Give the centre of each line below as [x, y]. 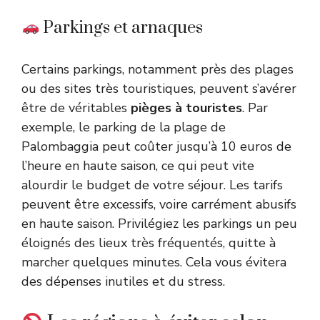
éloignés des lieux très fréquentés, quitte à [149, 243]
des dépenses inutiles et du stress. [123, 281]
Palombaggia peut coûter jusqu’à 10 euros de [156, 146]
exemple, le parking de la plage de [124, 127]
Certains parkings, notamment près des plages [157, 69]
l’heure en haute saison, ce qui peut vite [138, 166]
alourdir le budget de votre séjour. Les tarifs [152, 185]
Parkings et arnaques [121, 28]
